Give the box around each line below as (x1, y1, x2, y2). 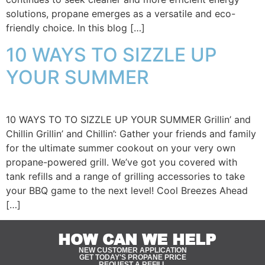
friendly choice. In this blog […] (6, 22, 145, 34)
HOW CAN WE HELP (57, 228, 216, 250)
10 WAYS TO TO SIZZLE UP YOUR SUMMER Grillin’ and (6, 113, 251, 125)
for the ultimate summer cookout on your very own (6, 141, 235, 154)
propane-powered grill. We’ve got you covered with (6, 156, 237, 168)
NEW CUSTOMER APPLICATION (78, 246, 187, 255)
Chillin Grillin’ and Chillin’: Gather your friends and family (6, 127, 256, 140)
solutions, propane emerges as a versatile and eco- (6, 8, 235, 20)
